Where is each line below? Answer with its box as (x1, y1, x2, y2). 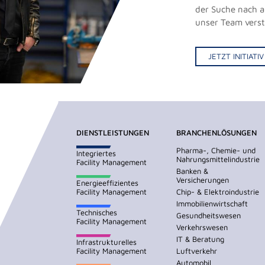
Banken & (176, 166, 209, 176)
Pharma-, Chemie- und (176, 145, 256, 155)
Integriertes (76, 148, 116, 158)
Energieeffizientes (76, 177, 138, 188)
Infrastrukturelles (76, 237, 137, 247)
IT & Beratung (176, 234, 225, 244)
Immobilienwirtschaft (176, 198, 248, 208)
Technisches (76, 207, 117, 217)
